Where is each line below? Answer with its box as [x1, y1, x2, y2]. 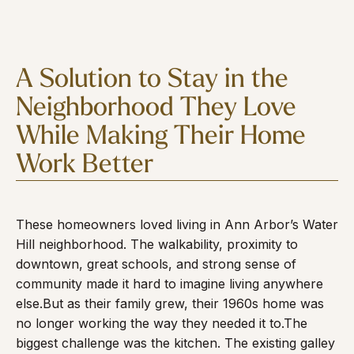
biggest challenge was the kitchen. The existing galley [16, 335, 335, 351]
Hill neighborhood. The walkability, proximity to [16, 236, 298, 252]
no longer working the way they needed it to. [16, 315, 284, 331]
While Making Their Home [16, 124, 306, 150]
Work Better [16, 153, 153, 179]
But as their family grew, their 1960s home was [43, 296, 324, 311]
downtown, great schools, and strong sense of [16, 256, 296, 272]
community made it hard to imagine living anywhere [16, 276, 323, 292]
